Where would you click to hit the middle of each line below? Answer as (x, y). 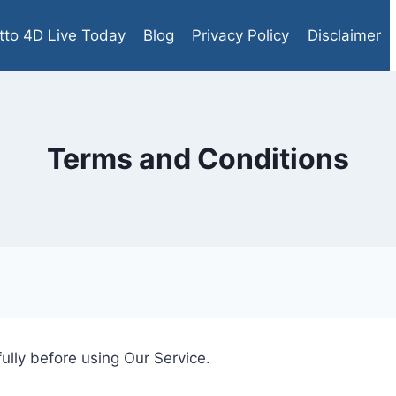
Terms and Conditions (198, 159)
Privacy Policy (241, 35)
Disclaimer (344, 35)
